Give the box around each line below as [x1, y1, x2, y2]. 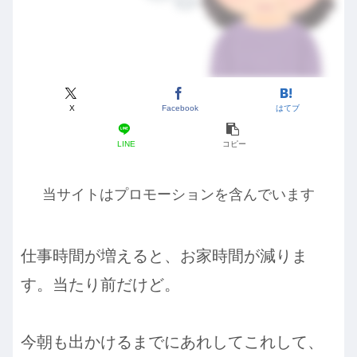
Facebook [162, 103, 198, 112]
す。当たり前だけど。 [21, 275, 180, 293]
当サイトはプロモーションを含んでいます [42, 186, 315, 203]
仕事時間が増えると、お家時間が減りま [21, 246, 308, 265]
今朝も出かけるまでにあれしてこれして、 [21, 332, 324, 351]
